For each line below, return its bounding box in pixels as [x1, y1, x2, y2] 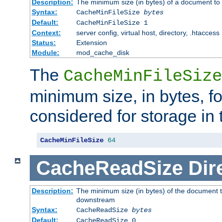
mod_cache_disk [76, 49, 129, 57]
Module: [31, 49, 59, 57]
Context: [31, 29, 61, 37]
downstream [76, 196, 115, 204]
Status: [31, 39, 56, 47]
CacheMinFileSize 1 [76, 19, 148, 27]
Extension [76, 39, 107, 47]
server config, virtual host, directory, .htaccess [76, 29, 220, 37]
